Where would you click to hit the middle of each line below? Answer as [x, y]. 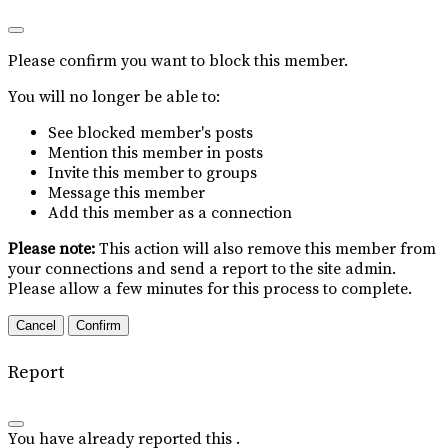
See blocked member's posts [150, 133]
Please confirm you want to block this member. [178, 61]
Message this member [126, 193]
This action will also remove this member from [267, 249]
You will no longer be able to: [114, 97]
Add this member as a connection [170, 213]
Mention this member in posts [155, 153]
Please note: [53, 249]
